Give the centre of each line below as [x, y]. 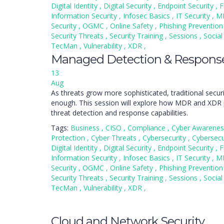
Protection [69, 138]
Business [86, 128]
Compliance [147, 128]
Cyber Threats [115, 138]
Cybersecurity [165, 138]
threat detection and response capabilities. [119, 113]
